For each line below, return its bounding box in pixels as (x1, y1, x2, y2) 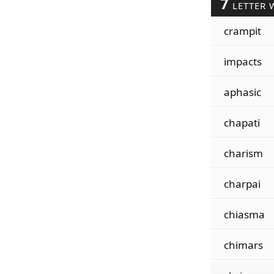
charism (223, 146, 263, 160)
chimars (223, 238, 263, 252)
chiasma (223, 207, 265, 221)
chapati (223, 116, 260, 130)
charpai (223, 177, 261, 191)
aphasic (223, 85, 261, 99)
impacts (223, 54, 262, 68)
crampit (223, 24, 261, 38)
